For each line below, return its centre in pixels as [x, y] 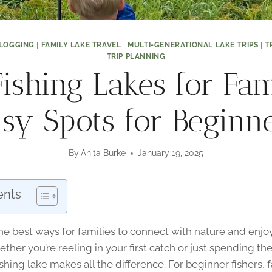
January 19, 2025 [171, 153]
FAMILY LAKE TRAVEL [81, 45]
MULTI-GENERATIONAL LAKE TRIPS [193, 45]
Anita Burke [104, 153]
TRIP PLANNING [136, 56]
